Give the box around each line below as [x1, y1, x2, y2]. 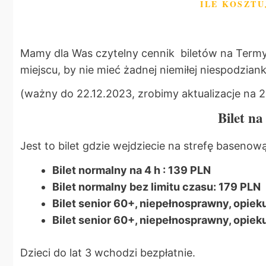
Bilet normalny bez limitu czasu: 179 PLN [52, 180, 261, 193]
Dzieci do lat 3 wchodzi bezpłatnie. [20, 246, 195, 259]
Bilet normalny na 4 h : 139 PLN [52, 163, 211, 176]
